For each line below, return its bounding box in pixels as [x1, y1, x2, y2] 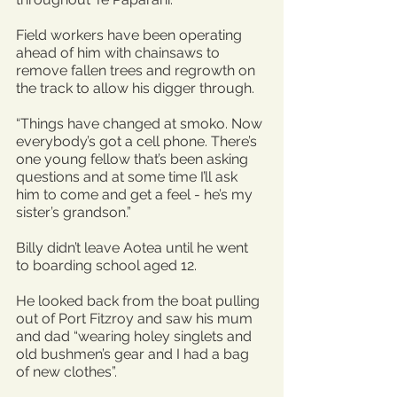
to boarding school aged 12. [16, 257, 197, 274]
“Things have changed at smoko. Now [16, 115, 266, 132]
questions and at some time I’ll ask [16, 168, 241, 185]
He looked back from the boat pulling [16, 292, 263, 309]
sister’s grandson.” [16, 204, 131, 221]
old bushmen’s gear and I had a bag [16, 346, 253, 362]
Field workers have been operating [16, 27, 245, 43]
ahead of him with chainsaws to [16, 44, 223, 61]
